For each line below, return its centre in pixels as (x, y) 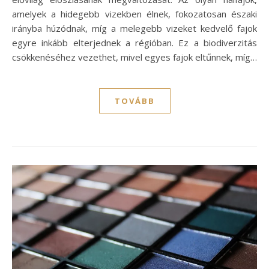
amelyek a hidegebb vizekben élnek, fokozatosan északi (134, 14)
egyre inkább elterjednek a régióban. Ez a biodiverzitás (134, 42)
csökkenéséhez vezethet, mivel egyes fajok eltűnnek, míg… (134, 57)
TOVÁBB (134, 101)
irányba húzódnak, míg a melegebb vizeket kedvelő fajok (134, 28)
